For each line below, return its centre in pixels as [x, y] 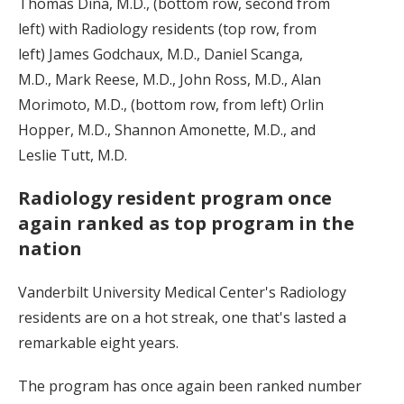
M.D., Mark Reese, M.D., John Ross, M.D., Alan [170, 79]
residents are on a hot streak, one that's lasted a [182, 317]
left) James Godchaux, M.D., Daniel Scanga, [161, 54]
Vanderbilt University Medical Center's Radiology [182, 292]
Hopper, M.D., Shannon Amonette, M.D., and [167, 129]
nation [50, 248]
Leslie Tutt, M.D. [73, 155]
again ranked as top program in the [186, 223]
